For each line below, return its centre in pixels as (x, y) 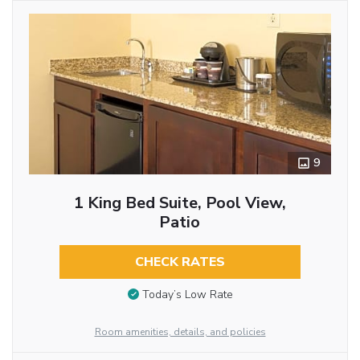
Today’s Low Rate (187, 295)
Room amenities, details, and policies (180, 332)
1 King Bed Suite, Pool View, (180, 202)
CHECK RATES (180, 262)
